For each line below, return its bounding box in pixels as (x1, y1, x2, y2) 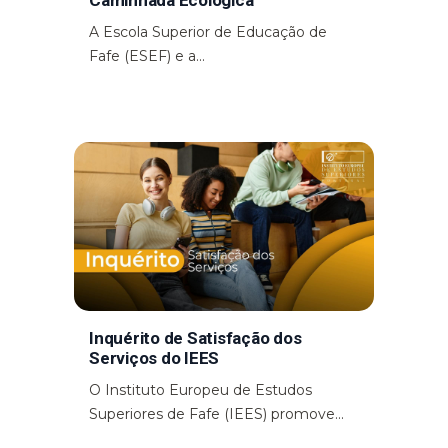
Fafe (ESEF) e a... (89, 47, 205, 66)
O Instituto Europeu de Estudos (89, 381, 312, 400)
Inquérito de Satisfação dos (89, 328, 302, 349)
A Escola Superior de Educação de (89, 23, 327, 42)
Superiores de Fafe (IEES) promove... (89, 405, 344, 424)
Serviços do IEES (89, 348, 219, 369)
